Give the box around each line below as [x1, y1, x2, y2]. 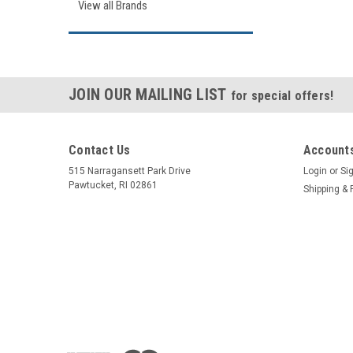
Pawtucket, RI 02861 [69, 180, 158, 191]
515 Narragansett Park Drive [69, 165, 191, 176]
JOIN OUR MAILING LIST [69, 85, 231, 104]
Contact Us [69, 143, 131, 158]
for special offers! [230, 88, 334, 103]
